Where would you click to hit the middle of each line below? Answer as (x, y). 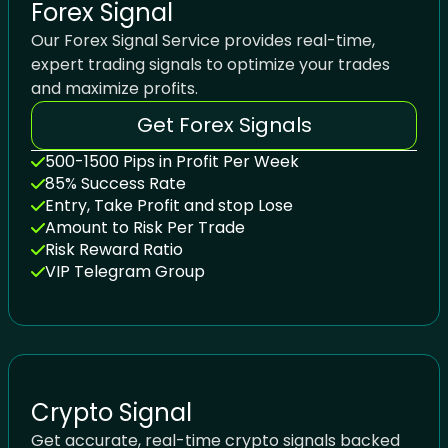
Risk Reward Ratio (114, 250)
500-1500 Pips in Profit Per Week (172, 162)
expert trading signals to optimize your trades (211, 65)
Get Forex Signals (224, 125)
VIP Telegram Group (125, 272)
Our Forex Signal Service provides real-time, (203, 41)
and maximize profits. (115, 89)
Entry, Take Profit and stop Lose (169, 206)
